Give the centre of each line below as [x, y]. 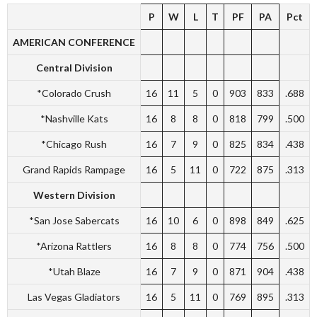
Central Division [74, 67]
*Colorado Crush [74, 93]
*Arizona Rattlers [74, 246]
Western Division [74, 195]
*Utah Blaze [74, 271]
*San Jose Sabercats [74, 220]
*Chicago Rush [74, 144]
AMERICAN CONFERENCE [74, 42]
